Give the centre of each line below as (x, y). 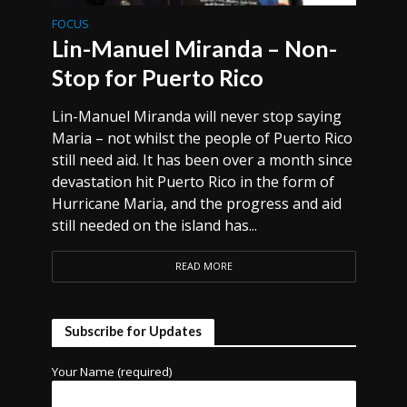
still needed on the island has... (154, 225)
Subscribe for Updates (133, 331)
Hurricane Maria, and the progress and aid (196, 203)
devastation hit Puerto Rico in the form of (193, 182)
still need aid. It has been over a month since (202, 160)
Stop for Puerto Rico (157, 77)
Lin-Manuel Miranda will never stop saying (196, 116)
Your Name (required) (112, 372)
